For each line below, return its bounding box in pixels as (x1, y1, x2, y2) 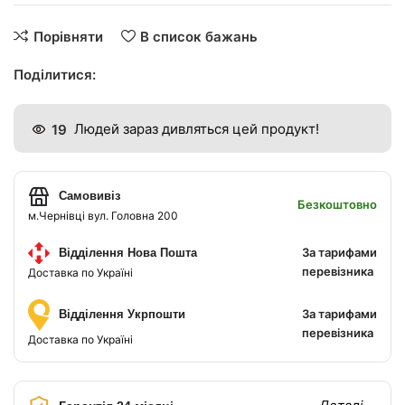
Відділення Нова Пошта (59, 246, 198, 260)
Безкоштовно (297, 197, 377, 212)
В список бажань (139, 27, 258, 45)
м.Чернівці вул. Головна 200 (28, 209, 179, 223)
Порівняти (33, 27, 103, 45)
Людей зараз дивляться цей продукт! (74, 120, 320, 138)
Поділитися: (14, 66, 97, 84)
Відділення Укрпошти (59, 307, 186, 322)
